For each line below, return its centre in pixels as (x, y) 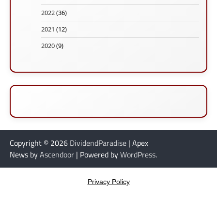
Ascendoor (57, 155)
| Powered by (97, 155)
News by (25, 155)
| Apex (137, 143)
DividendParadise (98, 143)
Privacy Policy (108, 182)
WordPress (138, 155)
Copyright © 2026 (40, 143)
